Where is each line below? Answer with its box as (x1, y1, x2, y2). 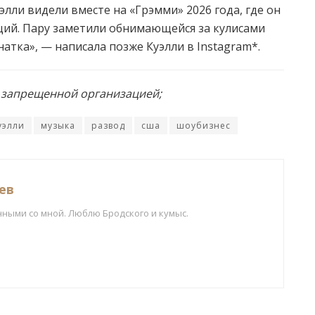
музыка (41, 119, 75, 131)
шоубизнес (176, 119, 231, 131)
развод (91, 119, 125, 131)
